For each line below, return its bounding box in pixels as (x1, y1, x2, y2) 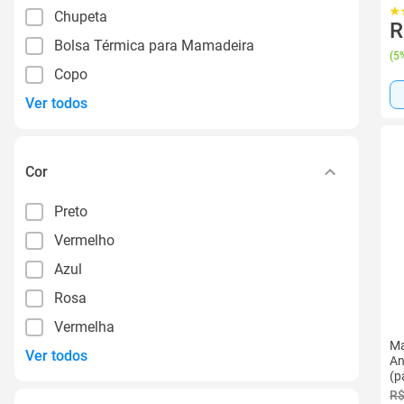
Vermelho (54, 231, 115, 249)
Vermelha (54, 317, 115, 335)
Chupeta (54, 7, 107, 25)
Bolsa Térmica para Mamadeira (54, 36, 254, 54)
